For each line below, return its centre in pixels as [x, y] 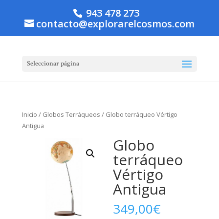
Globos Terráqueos [71, 114]
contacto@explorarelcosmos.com [115, 24]
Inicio [29, 114]
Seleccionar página [53, 64]
